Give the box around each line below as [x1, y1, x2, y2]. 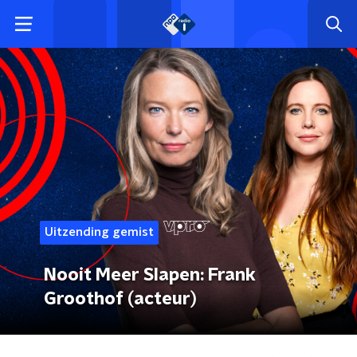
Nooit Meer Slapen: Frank [44, 266, 256, 284]
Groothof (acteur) [44, 290, 197, 308]
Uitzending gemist [45, 226, 154, 238]
